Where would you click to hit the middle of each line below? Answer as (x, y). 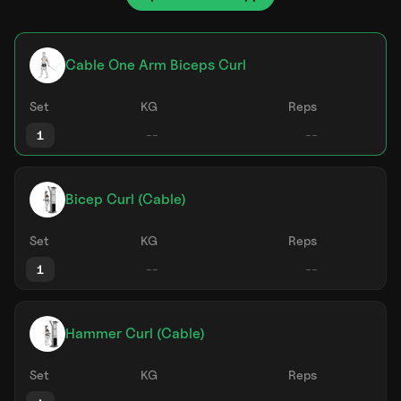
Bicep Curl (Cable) (126, 199)
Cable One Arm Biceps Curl (156, 65)
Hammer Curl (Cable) (135, 333)
